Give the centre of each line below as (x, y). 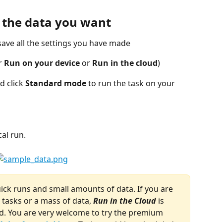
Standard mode (56, 83)
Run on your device (42, 63)
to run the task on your (132, 83)
